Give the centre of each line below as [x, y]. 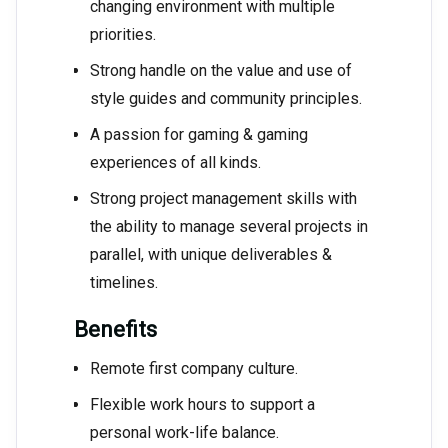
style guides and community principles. [226, 99]
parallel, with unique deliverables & [211, 255]
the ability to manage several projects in [229, 227]
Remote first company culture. [194, 369]
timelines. [124, 283]
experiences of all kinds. [175, 163]
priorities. [123, 35]
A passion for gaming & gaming [199, 135]
